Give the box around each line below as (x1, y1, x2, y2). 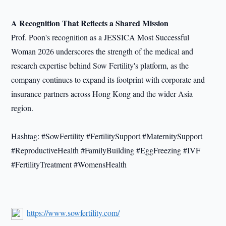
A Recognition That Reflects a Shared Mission (11, 17, 169, 29)
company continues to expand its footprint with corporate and (11, 74, 205, 85)
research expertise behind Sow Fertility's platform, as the (11, 60, 189, 71)
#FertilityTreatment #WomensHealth (11, 159, 127, 169)
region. (11, 102, 34, 113)
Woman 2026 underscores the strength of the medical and (11, 46, 194, 56)
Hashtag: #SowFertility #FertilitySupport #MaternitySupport (11, 131, 203, 141)
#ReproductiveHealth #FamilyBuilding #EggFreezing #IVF (11, 145, 201, 155)
